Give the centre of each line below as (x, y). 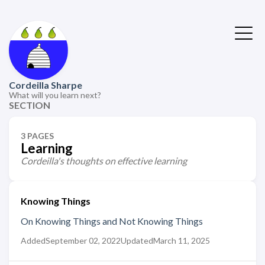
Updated (137, 240)
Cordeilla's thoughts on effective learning (104, 161)
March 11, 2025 (182, 240)
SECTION (30, 105)
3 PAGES (37, 136)
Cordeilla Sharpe (46, 85)
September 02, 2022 (83, 240)
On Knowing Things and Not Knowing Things (112, 221)
